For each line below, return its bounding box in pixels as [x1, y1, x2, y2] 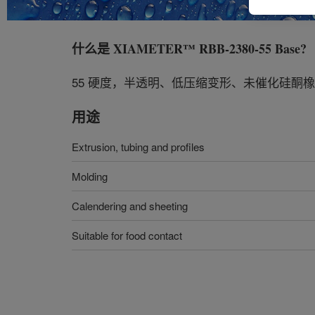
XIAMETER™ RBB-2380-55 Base [113, 39, 300, 58]
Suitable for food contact [72, 228, 182, 243]
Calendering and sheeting [72, 198, 188, 213]
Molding [72, 169, 108, 184]
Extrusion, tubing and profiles [72, 139, 205, 154]
